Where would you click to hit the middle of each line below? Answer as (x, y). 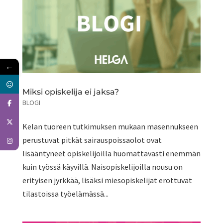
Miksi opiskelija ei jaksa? (70, 92)
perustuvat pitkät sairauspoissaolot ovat (92, 140)
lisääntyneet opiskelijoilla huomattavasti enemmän (111, 153)
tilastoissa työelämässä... (65, 193)
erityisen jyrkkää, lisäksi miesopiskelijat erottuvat (107, 180)
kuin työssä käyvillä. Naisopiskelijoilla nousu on (102, 167)
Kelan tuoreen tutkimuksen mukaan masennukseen (110, 126)
